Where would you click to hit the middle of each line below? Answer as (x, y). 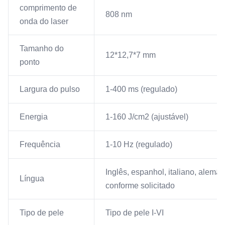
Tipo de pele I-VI (135, 213)
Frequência (40, 145)
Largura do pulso (50, 89)
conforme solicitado (140, 186)
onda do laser (44, 22)
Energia (34, 117)
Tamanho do (42, 49)
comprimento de (48, 8)
